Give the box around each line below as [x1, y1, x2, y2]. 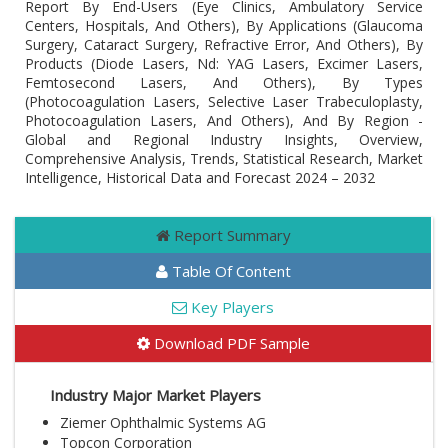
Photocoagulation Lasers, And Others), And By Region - [25, 111, 423, 130]
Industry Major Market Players [50, 385, 261, 405]
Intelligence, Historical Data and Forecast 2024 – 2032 [25, 168, 375, 187]
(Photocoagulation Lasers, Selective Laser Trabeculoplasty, [25, 92, 423, 111]
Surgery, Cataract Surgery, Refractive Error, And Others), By [25, 35, 423, 54]
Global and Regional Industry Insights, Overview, [25, 130, 423, 149]
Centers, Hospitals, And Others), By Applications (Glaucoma [25, 16, 423, 35]
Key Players [187, 297, 274, 317]
